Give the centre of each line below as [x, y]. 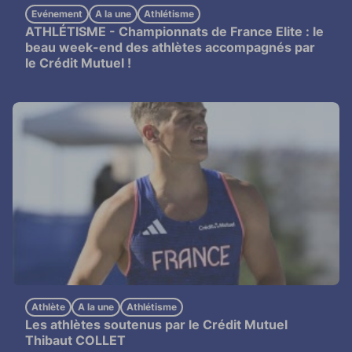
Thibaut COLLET [75, 340]
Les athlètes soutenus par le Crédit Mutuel [156, 324]
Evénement [57, 14]
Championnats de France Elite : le [221, 32]
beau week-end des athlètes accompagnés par [170, 48]
